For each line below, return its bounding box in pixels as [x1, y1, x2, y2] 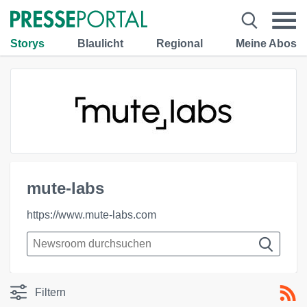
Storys [10, 37, 45, 49]
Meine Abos [236, 37, 297, 49]
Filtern [35, 286, 66, 298]
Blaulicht [77, 37, 123, 49]
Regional [156, 37, 203, 49]
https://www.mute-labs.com [27, 209, 156, 221]
